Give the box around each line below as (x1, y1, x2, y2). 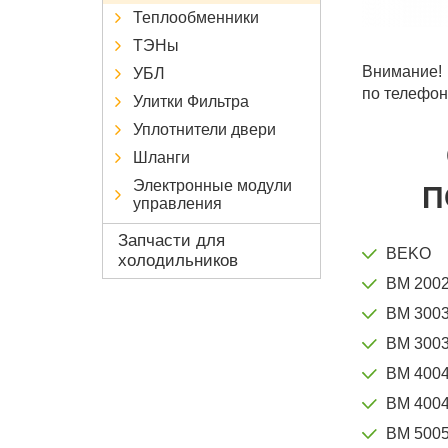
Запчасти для (118, 230, 225, 250)
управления (133, 194, 222, 212)
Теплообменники (133, 8, 259, 26)
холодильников (118, 250, 238, 270)
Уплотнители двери (133, 120, 276, 138)
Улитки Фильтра (133, 92, 249, 110)
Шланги (133, 148, 190, 166)
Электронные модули (133, 176, 292, 194)
